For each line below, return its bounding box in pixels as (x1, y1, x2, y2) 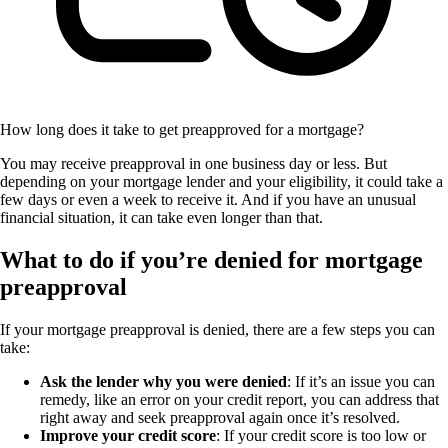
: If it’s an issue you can (287, 373, 435, 391)
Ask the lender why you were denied (40, 373, 287, 391)
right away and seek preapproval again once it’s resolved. (40, 409, 400, 427)
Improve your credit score (40, 427, 216, 445)
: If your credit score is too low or (216, 427, 426, 445)
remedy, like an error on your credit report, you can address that (40, 391, 439, 409)
